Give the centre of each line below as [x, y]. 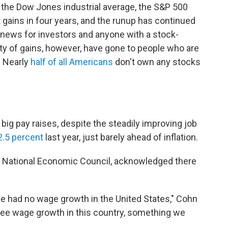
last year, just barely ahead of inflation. [121, 137]
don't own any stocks [157, 62]
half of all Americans [72, 62]
